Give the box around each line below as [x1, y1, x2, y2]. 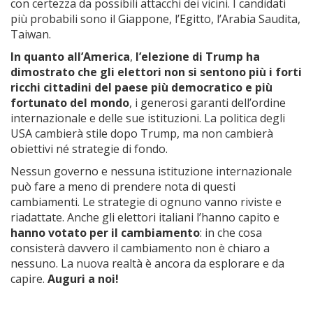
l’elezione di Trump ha [136, 49, 260, 64]
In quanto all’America [10, 49, 130, 64]
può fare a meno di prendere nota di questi [10, 179, 235, 194]
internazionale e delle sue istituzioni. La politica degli [10, 110, 285, 126]
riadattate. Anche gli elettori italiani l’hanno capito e [10, 210, 279, 225]
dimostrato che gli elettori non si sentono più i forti [10, 64, 302, 80]
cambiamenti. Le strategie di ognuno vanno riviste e [10, 194, 282, 210]
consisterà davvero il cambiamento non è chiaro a [10, 240, 270, 256]
